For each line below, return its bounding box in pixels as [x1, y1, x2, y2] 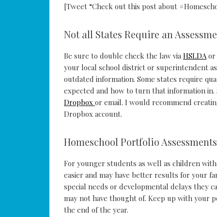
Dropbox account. [64, 109, 122, 119]
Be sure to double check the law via [64, 51, 183, 61]
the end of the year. [64, 205, 128, 215]
